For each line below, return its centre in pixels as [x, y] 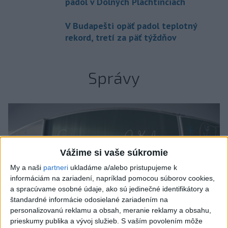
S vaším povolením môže [162, 221]
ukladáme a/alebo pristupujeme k [123, 168]
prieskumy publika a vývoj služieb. [65, 221]
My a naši [27, 168]
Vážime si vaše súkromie [114, 153]
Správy [114, 77]
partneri [56, 168]
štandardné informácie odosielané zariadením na [89, 200]
